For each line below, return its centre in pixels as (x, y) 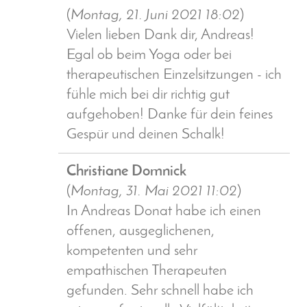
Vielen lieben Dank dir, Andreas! (160, 36)
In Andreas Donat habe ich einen (164, 212)
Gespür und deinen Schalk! (146, 135)
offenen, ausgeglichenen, (140, 232)
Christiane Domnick (126, 172)
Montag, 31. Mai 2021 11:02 (154, 192)
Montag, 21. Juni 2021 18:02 (155, 16)
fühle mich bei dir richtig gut (148, 95)
